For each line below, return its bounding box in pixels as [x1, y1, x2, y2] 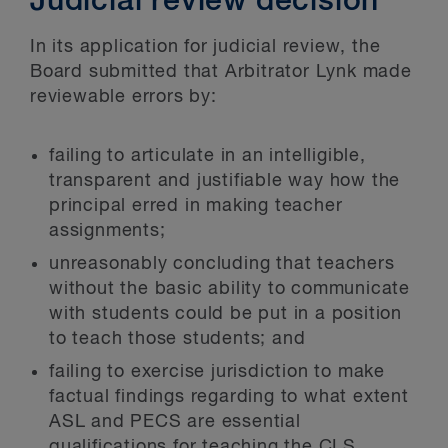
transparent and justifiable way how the [49, 172, 401, 190]
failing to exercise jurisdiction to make [49, 363, 385, 381]
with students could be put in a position [49, 305, 402, 323]
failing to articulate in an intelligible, [49, 147, 366, 165]
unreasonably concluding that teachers [49, 255, 395, 273]
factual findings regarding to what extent [49, 388, 409, 406]
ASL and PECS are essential [49, 413, 301, 431]
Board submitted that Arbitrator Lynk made [30, 63, 412, 81]
